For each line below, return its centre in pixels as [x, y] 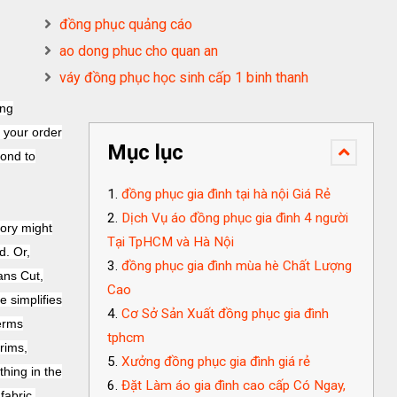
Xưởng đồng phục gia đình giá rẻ [216, 362]
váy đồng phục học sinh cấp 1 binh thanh [184, 78]
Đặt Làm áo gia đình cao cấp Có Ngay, [234, 385]
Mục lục [145, 152]
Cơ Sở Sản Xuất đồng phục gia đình [225, 314]
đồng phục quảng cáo [126, 24]
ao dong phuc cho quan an [139, 51]
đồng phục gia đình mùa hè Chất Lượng [237, 266]
